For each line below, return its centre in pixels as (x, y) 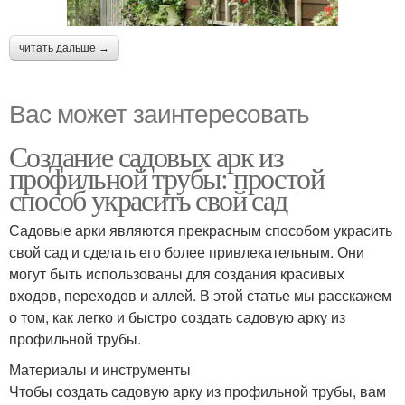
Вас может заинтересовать (159, 113)
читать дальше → (64, 48)
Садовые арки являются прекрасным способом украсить (201, 231)
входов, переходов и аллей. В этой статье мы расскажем (200, 296)
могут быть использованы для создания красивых (177, 274)
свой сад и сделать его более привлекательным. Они (187, 252)
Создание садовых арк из (146, 156)
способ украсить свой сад (148, 200)
